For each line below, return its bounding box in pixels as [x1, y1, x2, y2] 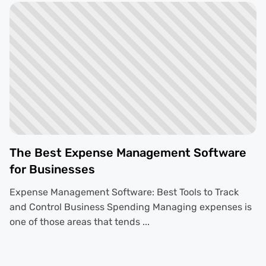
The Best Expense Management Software [9, 145, 246, 160]
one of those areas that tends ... [9, 216, 150, 228]
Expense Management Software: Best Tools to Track [9, 186, 239, 198]
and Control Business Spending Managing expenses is [9, 201, 252, 213]
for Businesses [9, 162, 95, 177]
